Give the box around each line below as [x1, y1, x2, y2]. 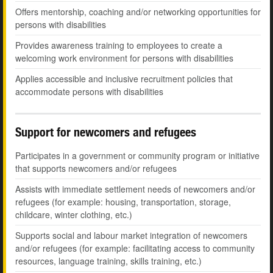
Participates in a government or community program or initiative [15, 149, 260, 162]
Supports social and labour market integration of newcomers [15, 229, 247, 242]
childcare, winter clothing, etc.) [15, 208, 132, 221]
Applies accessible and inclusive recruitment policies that [15, 73, 233, 85]
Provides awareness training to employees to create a [15, 39, 222, 52]
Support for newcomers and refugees [15, 125, 196, 140]
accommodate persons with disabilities [15, 85, 163, 98]
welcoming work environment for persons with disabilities [15, 52, 233, 65]
